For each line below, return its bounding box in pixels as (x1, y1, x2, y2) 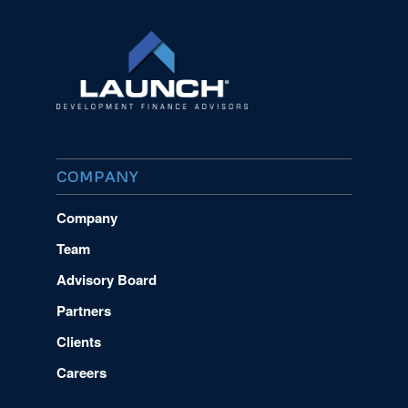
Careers (56, 362, 107, 383)
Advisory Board (56, 270, 157, 291)
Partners (56, 301, 111, 321)
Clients (56, 331, 101, 352)
